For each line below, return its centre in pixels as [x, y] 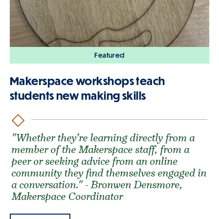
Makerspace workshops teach [88, 81]
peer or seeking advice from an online [95, 161]
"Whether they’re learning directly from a [104, 138]
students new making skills [78, 95]
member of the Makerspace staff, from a [101, 150]
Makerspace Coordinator [68, 197]
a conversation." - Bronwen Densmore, [98, 185]
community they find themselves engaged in [109, 173]
